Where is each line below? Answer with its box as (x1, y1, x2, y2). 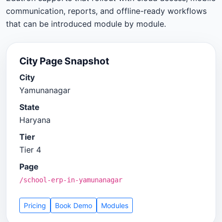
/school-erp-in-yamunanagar (19, 175, 122, 184)
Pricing (23, 201, 46, 210)
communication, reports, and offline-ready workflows (6, 6, 207, 16)
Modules (101, 201, 128, 210)
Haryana (19, 114, 51, 125)
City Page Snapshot (19, 55, 109, 67)
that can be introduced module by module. (6, 19, 166, 29)
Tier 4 (19, 144, 41, 155)
